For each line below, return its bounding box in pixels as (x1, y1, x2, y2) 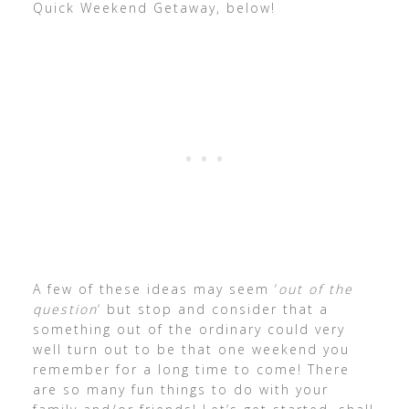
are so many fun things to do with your (32, 381, 329, 398)
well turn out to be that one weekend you (32, 341, 350, 358)
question (32, 300, 98, 318)
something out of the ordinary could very (32, 320, 345, 338)
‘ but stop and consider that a (97, 300, 329, 318)
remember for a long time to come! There (32, 361, 350, 378)
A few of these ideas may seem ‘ (32, 280, 278, 298)
